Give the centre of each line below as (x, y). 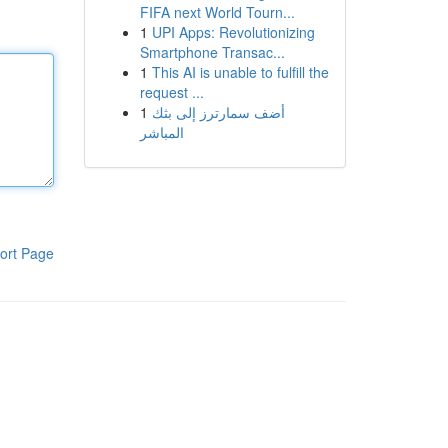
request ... (171, 92)
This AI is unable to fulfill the (240, 72)
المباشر (161, 132)
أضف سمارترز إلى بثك (218, 112)
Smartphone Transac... (212, 52)
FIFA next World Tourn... (217, 12)
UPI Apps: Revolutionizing (233, 32)
